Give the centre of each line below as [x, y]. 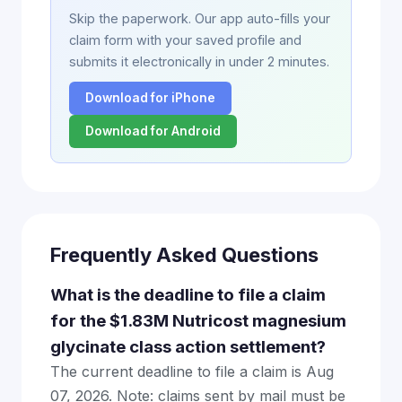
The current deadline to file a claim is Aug [192, 371]
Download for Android [153, 131]
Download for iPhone [150, 98]
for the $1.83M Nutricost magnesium [198, 321]
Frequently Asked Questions [184, 255]
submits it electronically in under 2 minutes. [199, 61]
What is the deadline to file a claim [188, 295]
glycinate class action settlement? [188, 347]
